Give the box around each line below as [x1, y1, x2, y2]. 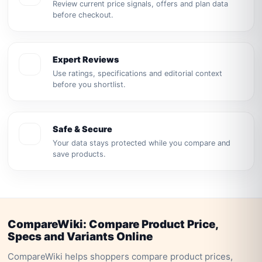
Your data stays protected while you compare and [53, 139, 231, 147]
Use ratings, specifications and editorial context [53, 69, 223, 78]
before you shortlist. [53, 80, 126, 89]
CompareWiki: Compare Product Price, [8, 218, 219, 231]
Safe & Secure [53, 124, 113, 134]
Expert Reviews [53, 54, 119, 64]
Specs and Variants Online [8, 230, 153, 243]
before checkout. [53, 11, 114, 19]
